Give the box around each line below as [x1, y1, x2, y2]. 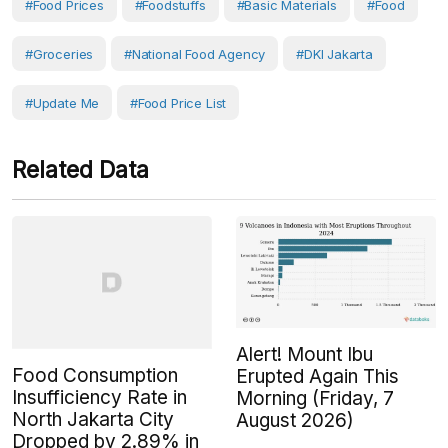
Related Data [12, 155, 149, 184]
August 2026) [236, 409, 354, 433]
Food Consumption [12, 364, 178, 388]
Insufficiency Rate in [12, 386, 187, 410]
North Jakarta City [12, 408, 174, 432]
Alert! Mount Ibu [236, 343, 373, 367]
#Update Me [25, 94, 100, 111]
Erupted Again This [236, 365, 399, 389]
